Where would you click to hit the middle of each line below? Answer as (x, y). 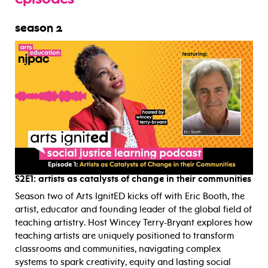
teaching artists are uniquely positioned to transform (124, 235)
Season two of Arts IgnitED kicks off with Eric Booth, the (130, 196)
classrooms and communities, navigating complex (118, 249)
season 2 (39, 28)
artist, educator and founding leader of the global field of (133, 209)
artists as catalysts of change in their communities (144, 179)
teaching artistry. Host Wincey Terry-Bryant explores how (134, 222)
